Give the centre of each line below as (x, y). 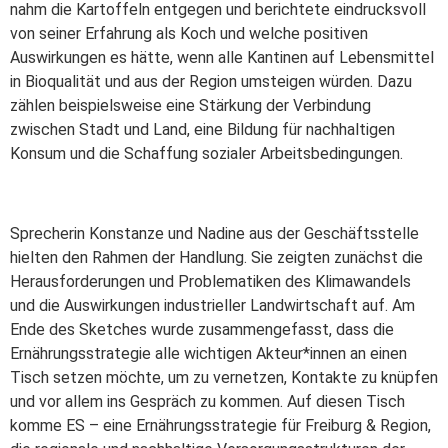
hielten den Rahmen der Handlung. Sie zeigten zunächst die (216, 257)
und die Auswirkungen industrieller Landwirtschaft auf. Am (212, 305)
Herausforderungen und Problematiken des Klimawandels (210, 281)
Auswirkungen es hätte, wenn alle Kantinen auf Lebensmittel (222, 57)
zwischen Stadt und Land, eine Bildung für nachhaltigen (202, 129)
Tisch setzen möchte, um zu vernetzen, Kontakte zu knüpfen (224, 377)
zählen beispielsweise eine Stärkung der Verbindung (190, 105)
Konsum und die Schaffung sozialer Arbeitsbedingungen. (206, 153)
